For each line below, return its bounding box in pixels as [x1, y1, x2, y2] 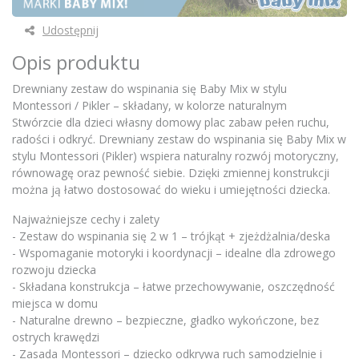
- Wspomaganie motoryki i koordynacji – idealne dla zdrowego [12, 245, 336, 261]
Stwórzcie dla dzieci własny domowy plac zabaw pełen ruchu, [12, 115, 329, 131]
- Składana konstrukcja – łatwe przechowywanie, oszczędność [12, 279, 335, 295]
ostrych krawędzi [12, 329, 99, 345]
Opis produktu [12, 49, 140, 76]
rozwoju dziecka [12, 262, 96, 278]
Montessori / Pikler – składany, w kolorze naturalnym [12, 98, 287, 114]
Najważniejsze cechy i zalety [12, 212, 159, 228]
